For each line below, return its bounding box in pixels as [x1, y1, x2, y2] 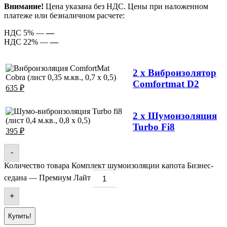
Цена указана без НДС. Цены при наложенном [44, 2, 208, 11]
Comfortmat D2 [133, 79, 199, 90]
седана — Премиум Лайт [4, 173, 91, 182]
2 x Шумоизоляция [133, 110, 217, 122]
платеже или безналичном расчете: [4, 11, 125, 20]
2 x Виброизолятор [133, 67, 216, 79]
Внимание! [4, 2, 44, 11]
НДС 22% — [4, 37, 50, 46]
